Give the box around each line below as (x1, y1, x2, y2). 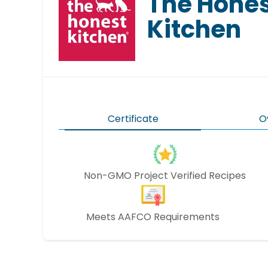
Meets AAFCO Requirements (86, 210, 220, 224)
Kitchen (147, 13, 241, 47)
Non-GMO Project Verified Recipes (84, 169, 246, 183)
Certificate (107, 112, 159, 126)
